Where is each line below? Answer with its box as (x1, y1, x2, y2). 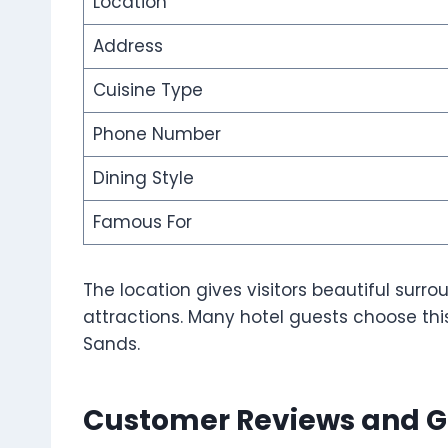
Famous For (92, 210, 192, 235)
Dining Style (92, 166, 194, 191)
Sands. (83, 332, 140, 357)
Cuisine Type (92, 78, 203, 103)
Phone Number (92, 122, 221, 147)
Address (92, 34, 163, 59)
